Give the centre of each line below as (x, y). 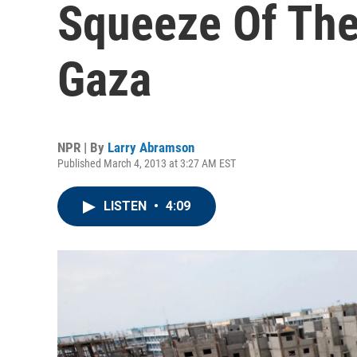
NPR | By (82, 147)
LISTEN (127, 206)
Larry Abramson (151, 147)
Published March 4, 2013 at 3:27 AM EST (147, 163)
